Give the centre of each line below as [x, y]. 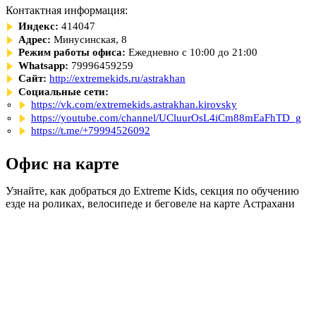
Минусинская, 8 [90, 39]
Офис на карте [62, 164]
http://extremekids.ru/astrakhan [117, 78]
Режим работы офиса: [72, 52]
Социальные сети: [63, 91]
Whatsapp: [43, 65]
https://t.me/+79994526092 [91, 130]
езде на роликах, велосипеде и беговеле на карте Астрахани [150, 203]
